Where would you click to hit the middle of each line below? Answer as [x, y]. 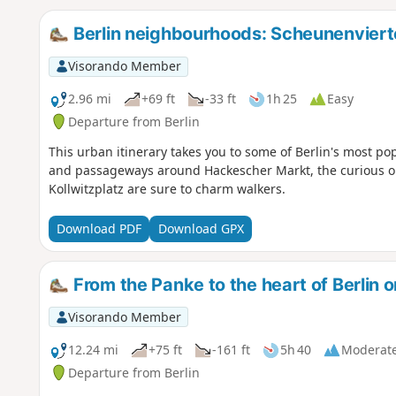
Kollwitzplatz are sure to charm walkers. [167, 188]
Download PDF [99, 229]
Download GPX [201, 229]
